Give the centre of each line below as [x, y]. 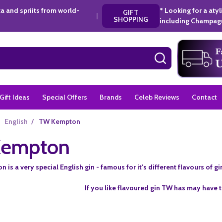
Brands [111, 97]
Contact [204, 97]
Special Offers [65, 97]
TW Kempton [59, 121]
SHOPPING [131, 19]
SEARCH [178, 56]
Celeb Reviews [157, 97]
